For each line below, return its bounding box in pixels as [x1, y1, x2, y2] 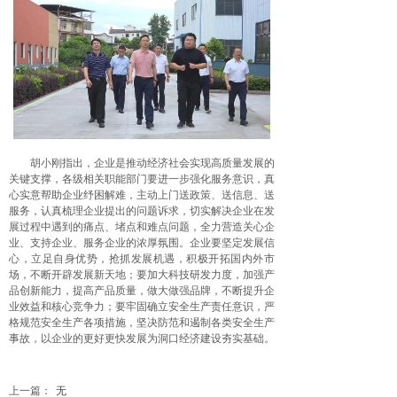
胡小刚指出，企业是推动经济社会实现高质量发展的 [30, 157, 275, 169]
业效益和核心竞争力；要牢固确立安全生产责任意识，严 [9, 300, 275, 313]
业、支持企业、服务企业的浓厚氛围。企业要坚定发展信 [9, 237, 275, 249]
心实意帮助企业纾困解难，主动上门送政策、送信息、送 [9, 189, 275, 201]
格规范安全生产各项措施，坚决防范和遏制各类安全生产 [9, 316, 275, 329]
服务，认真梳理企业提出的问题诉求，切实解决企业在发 [9, 205, 275, 217]
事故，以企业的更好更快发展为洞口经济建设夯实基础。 [9, 332, 275, 345]
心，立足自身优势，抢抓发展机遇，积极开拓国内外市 [9, 253, 275, 265]
